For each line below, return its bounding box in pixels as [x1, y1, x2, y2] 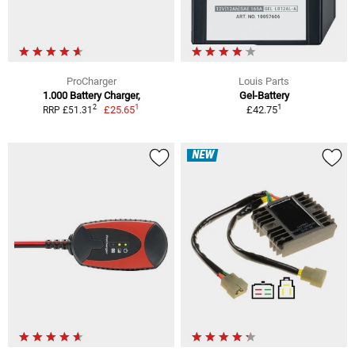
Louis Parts [239, 74, 289, 87]
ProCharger [66, 74, 116, 87]
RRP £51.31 [42, 104, 93, 116]
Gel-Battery [239, 89, 289, 101]
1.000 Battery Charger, [42, 89, 140, 101]
